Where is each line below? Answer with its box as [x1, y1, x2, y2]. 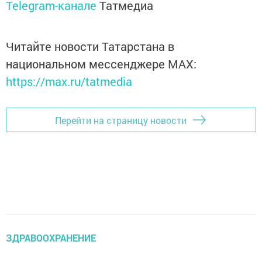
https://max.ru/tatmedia [6, 74, 132, 89]
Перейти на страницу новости [55, 113, 187, 126]
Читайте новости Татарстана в [6, 39, 174, 54]
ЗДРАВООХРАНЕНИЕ [6, 232, 96, 244]
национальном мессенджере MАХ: [6, 56, 196, 72]
